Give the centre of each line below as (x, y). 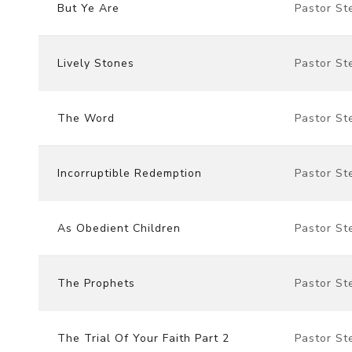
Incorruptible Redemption (130, 173)
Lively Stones (96, 63)
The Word (86, 118)
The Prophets (96, 283)
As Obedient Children (119, 228)
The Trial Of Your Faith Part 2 (143, 338)
